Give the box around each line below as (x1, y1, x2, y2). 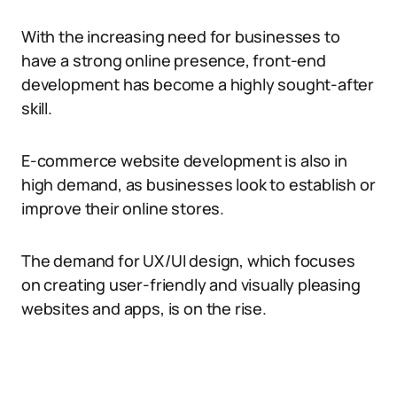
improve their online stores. (21, 198, 224, 219)
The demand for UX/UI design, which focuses (21, 250, 355, 271)
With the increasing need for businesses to (21, 26, 340, 47)
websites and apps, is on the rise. (21, 298, 267, 319)
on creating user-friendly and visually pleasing (21, 274, 361, 295)
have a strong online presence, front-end (21, 50, 326, 71)
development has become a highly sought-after (21, 74, 375, 95)
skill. (21, 97, 52, 119)
